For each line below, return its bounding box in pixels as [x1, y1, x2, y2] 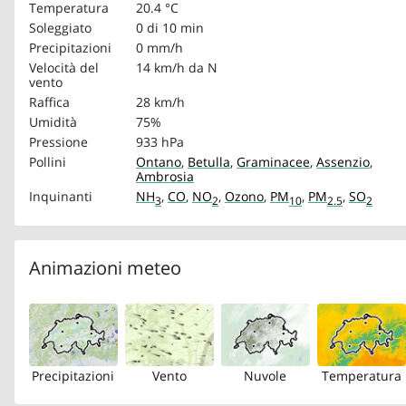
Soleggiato [29, 18, 92, 36]
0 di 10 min [136, 18, 204, 36]
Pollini [29, 152, 66, 170]
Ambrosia [136, 167, 194, 185]
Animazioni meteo [29, 255, 181, 280]
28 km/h [136, 92, 185, 111]
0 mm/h [136, 38, 183, 56]
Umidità [29, 112, 77, 130]
